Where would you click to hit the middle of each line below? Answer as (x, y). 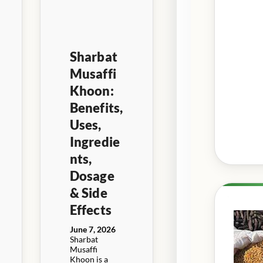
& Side (88, 193)
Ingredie (95, 141)
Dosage (92, 176)
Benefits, (96, 107)
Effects (90, 210)
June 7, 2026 (92, 229)
